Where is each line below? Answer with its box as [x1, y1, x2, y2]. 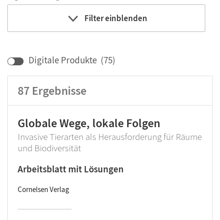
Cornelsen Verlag [18, 185, 69, 194]
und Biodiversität [18, 142, 81, 154]
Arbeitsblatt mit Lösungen [18, 163, 124, 175]
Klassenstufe [111, 47, 157, 58]
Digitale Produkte [28, 54, 97, 66]
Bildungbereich [18, 47, 73, 58]
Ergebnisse [32, 83, 86, 99]
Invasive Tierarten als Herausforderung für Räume [18, 131, 202, 143]
